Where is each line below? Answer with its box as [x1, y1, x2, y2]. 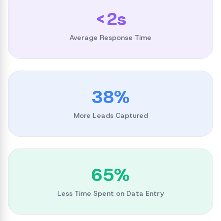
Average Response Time [70, 33, 151, 42]
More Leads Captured [73, 111, 148, 120]
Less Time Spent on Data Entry [57, 189, 164, 198]
